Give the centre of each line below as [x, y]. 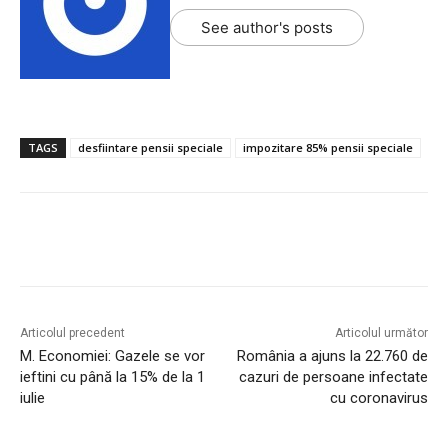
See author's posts [267, 28]
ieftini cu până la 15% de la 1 [112, 377]
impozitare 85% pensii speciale [328, 148]
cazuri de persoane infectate [333, 377]
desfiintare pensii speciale [150, 148]
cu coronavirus [378, 398]
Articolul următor [381, 333]
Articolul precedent [72, 333]
